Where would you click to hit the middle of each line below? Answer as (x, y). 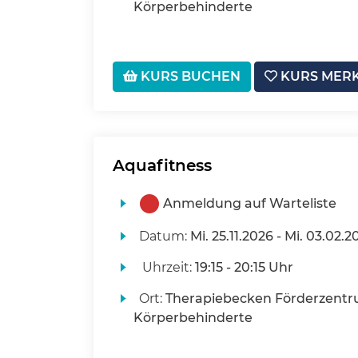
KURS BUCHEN (189, 77)
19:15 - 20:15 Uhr (244, 268)
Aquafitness (162, 166)
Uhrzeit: (167, 268)
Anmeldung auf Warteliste (249, 204)
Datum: (164, 237)
